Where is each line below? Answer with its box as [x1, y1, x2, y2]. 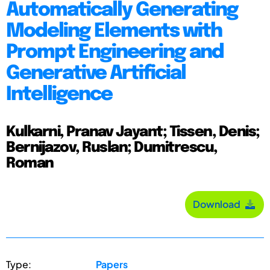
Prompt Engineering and [6, 42, 224, 63]
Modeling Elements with [6, 21, 222, 42]
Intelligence [6, 84, 112, 105]
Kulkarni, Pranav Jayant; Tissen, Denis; [6, 124, 260, 140]
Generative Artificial [6, 63, 186, 84]
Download [193, 198, 244, 211]
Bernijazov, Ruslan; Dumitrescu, [6, 140, 218, 155]
